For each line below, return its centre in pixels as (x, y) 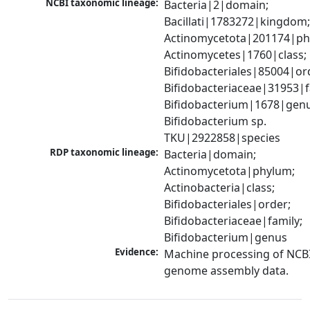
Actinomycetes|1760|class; (236, 55)
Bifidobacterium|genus (226, 238)
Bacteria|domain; (210, 155)
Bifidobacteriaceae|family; (234, 221)
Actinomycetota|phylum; (230, 171)
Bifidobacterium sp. (216, 121)
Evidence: (137, 252)
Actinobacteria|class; (220, 188)
